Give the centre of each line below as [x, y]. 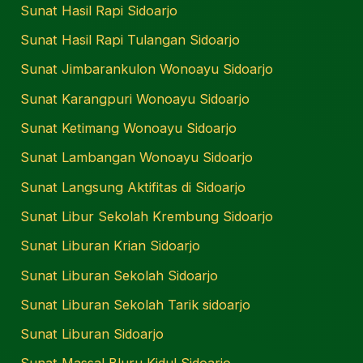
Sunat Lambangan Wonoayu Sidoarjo [137, 158]
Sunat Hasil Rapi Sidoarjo [99, 10]
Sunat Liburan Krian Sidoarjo [111, 246]
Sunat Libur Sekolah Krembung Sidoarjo [147, 216]
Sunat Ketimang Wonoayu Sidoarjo [129, 128]
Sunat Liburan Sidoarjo [92, 334]
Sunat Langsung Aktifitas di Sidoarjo [133, 187]
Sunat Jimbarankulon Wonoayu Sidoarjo [147, 69]
